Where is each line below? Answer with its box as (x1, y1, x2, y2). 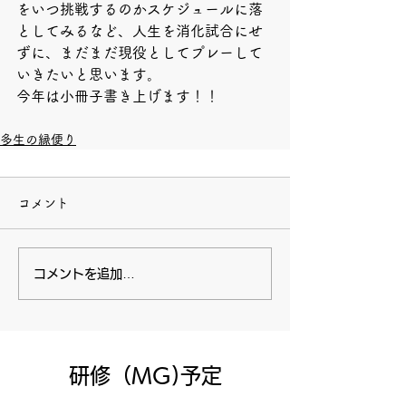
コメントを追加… (34, 266, 135, 280)
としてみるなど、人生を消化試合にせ (16, 24, 263, 38)
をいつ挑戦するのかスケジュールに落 (16, 2, 263, 16)
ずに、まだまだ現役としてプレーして (16, 45, 263, 60)
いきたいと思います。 (16, 67, 161, 82)
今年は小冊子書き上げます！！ (16, 89, 219, 103)
